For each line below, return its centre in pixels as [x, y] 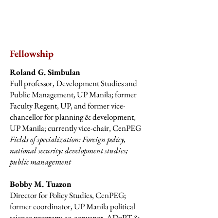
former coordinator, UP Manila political [73, 206]
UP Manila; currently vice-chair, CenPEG [75, 128]
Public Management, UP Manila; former [73, 94]
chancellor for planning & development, [73, 117]
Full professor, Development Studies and [73, 83]
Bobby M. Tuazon [41, 184]
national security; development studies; [69, 150]
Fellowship [32, 54]
